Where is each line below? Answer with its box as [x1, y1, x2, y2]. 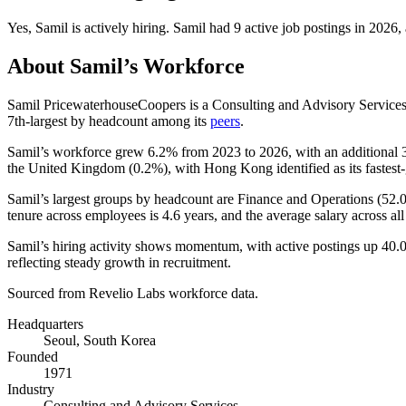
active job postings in [241, 19, 369, 35]
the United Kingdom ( [7, 159, 133, 176]
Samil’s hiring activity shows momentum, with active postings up [7, 237, 382, 254]
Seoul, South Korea [43, 332, 156, 348]
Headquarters [7, 315, 83, 332]
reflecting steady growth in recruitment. [7, 254, 231, 270]
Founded [7, 348, 58, 364]
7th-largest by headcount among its [7, 112, 210, 129]
